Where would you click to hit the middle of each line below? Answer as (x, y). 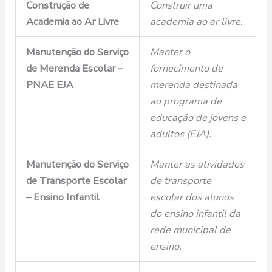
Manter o (170, 52)
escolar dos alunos (192, 197)
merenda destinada (193, 85)
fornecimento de (186, 69)
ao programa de (185, 101)
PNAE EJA (49, 85)
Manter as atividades (197, 165)
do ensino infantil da (195, 214)
